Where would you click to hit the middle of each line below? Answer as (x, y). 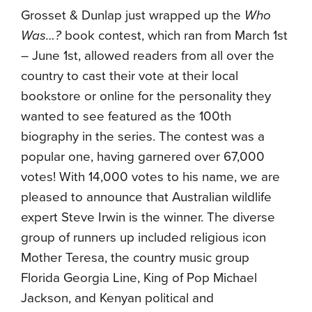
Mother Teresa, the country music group (135, 258)
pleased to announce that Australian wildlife (146, 197)
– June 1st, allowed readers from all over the (148, 56)
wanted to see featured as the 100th (126, 116)
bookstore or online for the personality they (146, 96)
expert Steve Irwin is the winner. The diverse (148, 217)
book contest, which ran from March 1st (174, 36)
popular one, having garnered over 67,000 (143, 157)
